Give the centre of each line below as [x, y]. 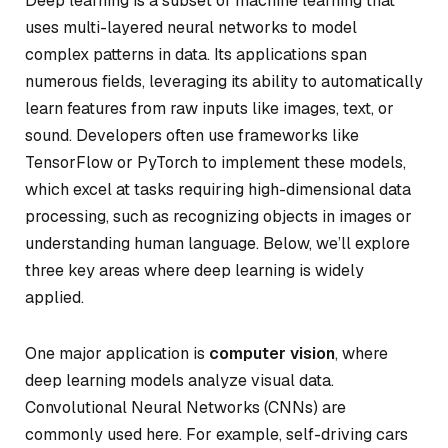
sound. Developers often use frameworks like [192, 135]
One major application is [117, 353]
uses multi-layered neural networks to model [191, 27]
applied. [54, 297]
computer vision [272, 353]
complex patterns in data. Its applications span [196, 54]
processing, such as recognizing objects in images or [218, 216]
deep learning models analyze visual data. [179, 380]
